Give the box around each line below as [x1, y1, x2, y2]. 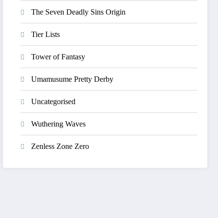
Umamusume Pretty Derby [31, 75, 114, 83]
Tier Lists [31, 30, 60, 38]
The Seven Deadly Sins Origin [31, 8, 126, 16]
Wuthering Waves [31, 120, 86, 128]
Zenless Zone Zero [31, 142, 90, 150]
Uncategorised [31, 97, 76, 106]
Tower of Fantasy [31, 53, 86, 61]
